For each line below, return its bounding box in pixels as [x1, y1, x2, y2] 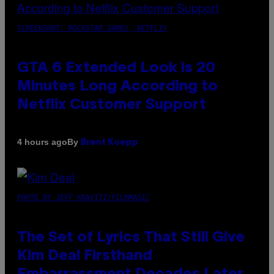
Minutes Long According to [17, 80, 218, 94]
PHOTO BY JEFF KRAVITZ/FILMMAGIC [17, 193, 150, 202]
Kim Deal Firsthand [17, 249, 152, 263]
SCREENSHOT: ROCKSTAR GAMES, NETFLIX [17, 23, 167, 32]
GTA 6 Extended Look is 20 [17, 61, 215, 75]
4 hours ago [17, 137, 67, 147]
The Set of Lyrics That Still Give [17, 231, 245, 245]
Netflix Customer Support [17, 98, 206, 112]
